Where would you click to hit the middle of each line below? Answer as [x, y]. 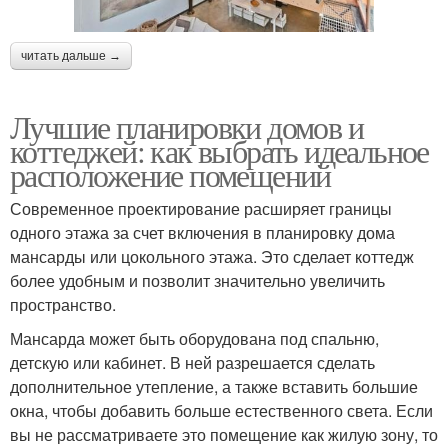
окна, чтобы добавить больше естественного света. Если [221, 411]
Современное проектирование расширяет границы [201, 209]
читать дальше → [71, 56]
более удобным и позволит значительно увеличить [197, 281]
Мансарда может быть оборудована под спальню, [194, 339]
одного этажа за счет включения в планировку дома [202, 233]
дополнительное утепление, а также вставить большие [214, 387]
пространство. [63, 305]
